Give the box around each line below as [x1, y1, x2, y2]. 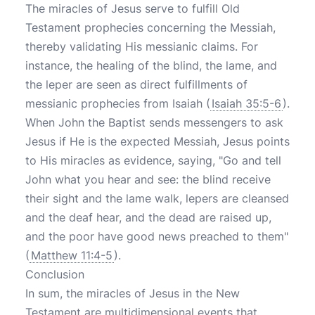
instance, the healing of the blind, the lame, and [25, 58, 277, 72]
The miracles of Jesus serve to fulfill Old [25, 1, 240, 15]
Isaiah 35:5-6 [212, 96, 281, 110]
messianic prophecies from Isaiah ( [25, 96, 210, 110]
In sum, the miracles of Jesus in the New [25, 286, 240, 300]
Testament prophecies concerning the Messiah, [25, 20, 276, 34]
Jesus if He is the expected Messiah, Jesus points [25, 134, 290, 148]
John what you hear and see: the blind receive [25, 172, 271, 186]
